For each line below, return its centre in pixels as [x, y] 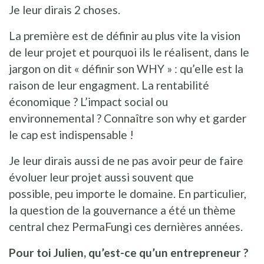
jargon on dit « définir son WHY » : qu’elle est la [126, 68]
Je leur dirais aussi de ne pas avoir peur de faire [126, 160]
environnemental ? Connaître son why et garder [128, 118]
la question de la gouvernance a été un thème [122, 210]
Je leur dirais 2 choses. [65, 9]
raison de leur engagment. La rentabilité [109, 85]
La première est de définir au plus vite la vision [125, 35]
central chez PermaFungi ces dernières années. [126, 226]
